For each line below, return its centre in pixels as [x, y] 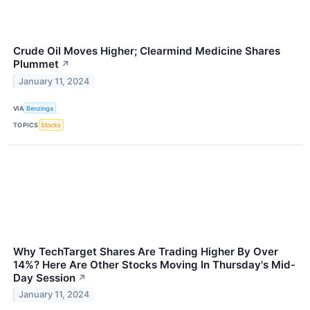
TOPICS [26, 125]
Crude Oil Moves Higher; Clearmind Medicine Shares [147, 51]
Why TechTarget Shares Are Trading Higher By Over [146, 251]
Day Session [44, 277]
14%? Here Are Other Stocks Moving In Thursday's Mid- [154, 264]
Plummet [36, 64]
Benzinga [40, 108]
